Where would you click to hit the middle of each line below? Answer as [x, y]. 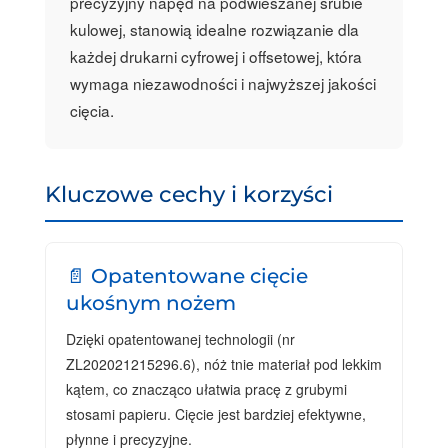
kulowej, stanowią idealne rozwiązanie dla [214, 28]
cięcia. [91, 109]
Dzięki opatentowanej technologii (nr [180, 338]
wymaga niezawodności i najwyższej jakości [222, 82]
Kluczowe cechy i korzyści [188, 193]
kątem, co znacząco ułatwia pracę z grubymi [206, 388]
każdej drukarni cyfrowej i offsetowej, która [215, 55]
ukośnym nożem [150, 302]
